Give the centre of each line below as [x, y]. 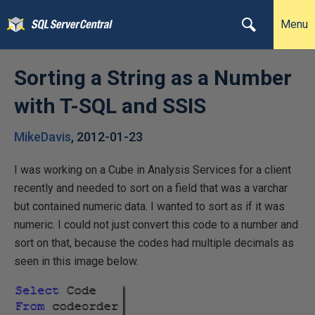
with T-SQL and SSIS [110, 106]
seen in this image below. [76, 261]
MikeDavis [43, 137]
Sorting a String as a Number [153, 78]
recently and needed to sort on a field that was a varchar [151, 188]
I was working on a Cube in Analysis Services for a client [153, 170]
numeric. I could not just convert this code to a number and [156, 225]
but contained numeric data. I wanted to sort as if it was [149, 206]
